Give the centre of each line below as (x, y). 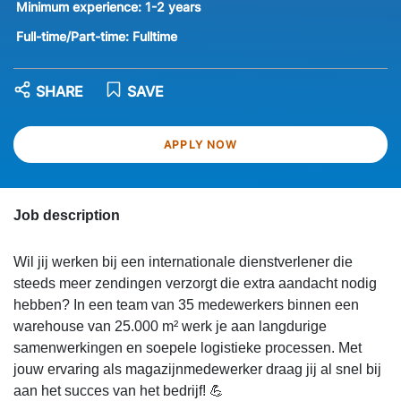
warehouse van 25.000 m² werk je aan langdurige (170, 327)
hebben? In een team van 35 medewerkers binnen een (186, 305)
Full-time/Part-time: (74, 36)
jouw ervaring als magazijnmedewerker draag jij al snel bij (197, 370)
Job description (67, 216)
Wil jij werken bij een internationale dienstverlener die (183, 262)
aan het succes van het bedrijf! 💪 (119, 391)
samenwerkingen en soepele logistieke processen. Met (188, 348)
